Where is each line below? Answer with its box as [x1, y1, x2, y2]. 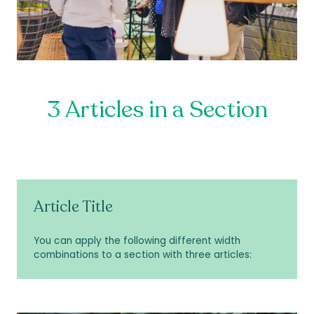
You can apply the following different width [34, 234, 240, 248]
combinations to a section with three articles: [34, 248, 252, 262]
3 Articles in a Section [46, 94, 268, 126]
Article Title [34, 196, 113, 218]
